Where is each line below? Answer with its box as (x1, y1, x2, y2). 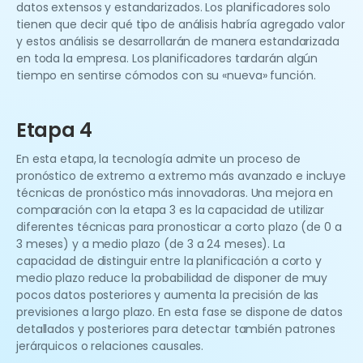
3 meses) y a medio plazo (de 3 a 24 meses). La (16, 236, 285, 253)
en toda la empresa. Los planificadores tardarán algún (16, 50, 318, 67)
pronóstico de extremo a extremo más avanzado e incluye (16, 168, 347, 185)
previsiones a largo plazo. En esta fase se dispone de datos (16, 304, 343, 321)
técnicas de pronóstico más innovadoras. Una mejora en (16, 185, 334, 202)
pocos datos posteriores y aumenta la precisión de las (16, 287, 319, 304)
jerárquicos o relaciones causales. (16, 338, 204, 355)
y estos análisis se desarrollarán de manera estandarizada (16, 33, 340, 50)
